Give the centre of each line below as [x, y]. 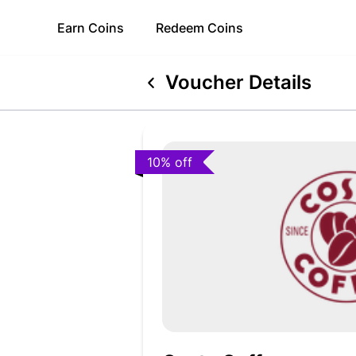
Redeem [182, 28]
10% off [169, 163]
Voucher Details [238, 82]
